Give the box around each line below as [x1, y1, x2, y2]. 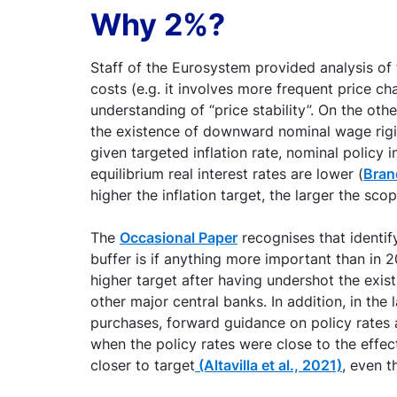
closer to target [90, 355, 195, 374]
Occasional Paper [120, 228, 237, 246]
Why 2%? [90, 5, 225, 43]
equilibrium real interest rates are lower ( [90, 164, 363, 183]
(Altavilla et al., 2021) [195, 355, 342, 374]
